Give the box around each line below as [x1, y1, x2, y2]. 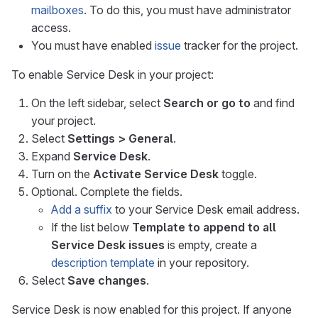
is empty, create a [165, 238, 257, 252]
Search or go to [163, 96, 251, 110]
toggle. [219, 167, 257, 181]
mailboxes [31, 3, 84, 17]
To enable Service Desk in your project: [11, 67, 214, 82]
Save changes [67, 273, 146, 287]
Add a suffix [51, 202, 112, 216]
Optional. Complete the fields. [31, 185, 182, 199]
